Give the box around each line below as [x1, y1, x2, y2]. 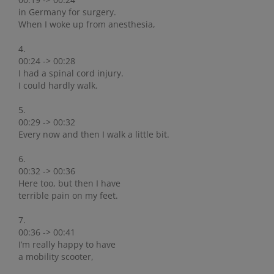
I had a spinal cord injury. [18, 67, 124, 80]
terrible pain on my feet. [18, 190, 118, 202]
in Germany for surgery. [18, 6, 116, 18]
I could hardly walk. [18, 80, 98, 92]
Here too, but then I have [18, 177, 120, 190]
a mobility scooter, [18, 251, 94, 263]
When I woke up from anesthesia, [18, 18, 155, 31]
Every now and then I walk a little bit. [18, 128, 169, 141]
